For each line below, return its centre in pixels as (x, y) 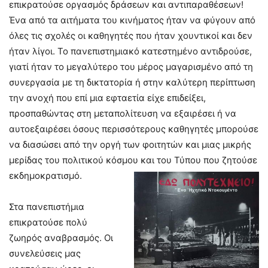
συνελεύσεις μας (45, 254)
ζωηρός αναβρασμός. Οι (61, 238)
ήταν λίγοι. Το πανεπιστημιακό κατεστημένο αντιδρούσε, (130, 51)
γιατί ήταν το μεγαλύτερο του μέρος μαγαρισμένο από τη (131, 67)
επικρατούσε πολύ (48, 223)
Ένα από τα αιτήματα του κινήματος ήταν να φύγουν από (132, 20)
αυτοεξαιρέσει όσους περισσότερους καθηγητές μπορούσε (134, 129)
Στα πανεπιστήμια (47, 207)
